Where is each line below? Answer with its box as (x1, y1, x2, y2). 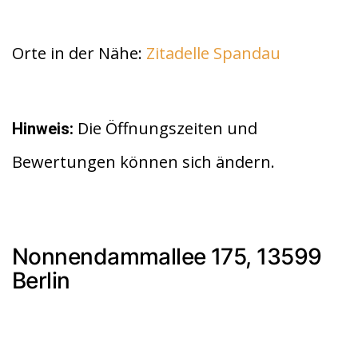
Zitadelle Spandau (146, 42, 280, 65)
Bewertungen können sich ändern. (12, 151, 275, 173)
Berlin (12, 266, 70, 294)
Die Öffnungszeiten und (74, 117, 257, 140)
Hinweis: (12, 119, 74, 139)
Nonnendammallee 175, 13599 (12, 242, 322, 270)
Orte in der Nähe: (12, 42, 146, 65)
